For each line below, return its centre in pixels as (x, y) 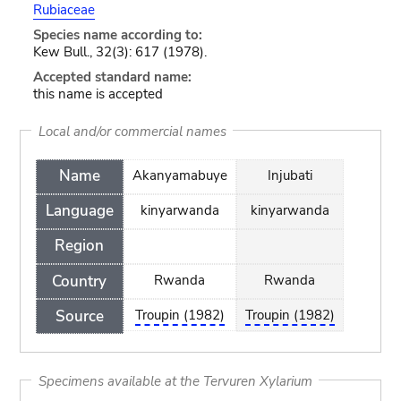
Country (80, 281)
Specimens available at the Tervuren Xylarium (175, 380)
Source (79, 316)
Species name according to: (117, 35)
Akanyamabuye (179, 175)
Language (79, 211)
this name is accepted (98, 94)
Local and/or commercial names (132, 131)
